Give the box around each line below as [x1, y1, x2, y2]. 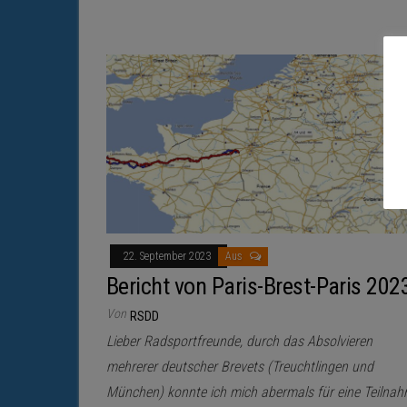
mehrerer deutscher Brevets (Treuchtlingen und [106, 358, 373, 376]
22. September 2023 [124, 250, 213, 263]
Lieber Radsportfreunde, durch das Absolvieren [106, 333, 372, 351]
